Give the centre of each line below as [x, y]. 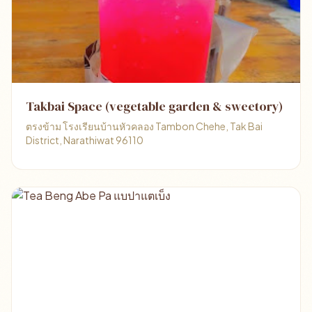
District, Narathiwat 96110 [85, 140]
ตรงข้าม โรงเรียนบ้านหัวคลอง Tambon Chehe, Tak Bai [144, 126]
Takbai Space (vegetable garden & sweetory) [154, 106]
